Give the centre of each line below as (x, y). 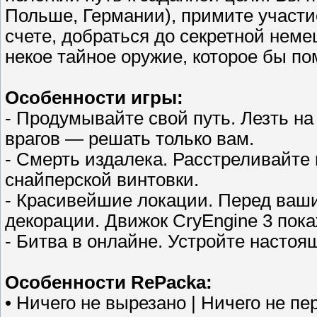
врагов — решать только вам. (129, 139)
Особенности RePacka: (109, 283)
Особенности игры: (94, 98)
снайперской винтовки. (102, 180)
